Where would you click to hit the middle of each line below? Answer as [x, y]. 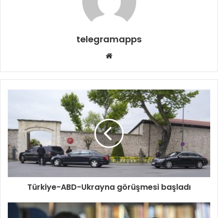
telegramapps [109, 39]
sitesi [121, 67]
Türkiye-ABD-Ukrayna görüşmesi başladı [109, 187]
